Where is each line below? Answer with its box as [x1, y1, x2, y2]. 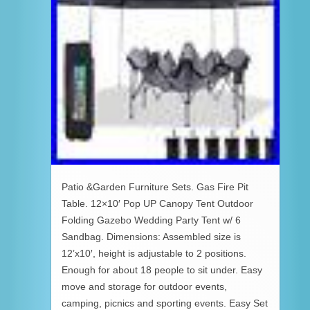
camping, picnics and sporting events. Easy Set [62, 298, 268, 309]
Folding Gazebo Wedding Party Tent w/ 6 [62, 215, 241, 226]
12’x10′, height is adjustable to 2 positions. [62, 248, 246, 259]
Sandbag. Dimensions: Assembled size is [62, 231, 241, 242]
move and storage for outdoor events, [62, 281, 227, 292]
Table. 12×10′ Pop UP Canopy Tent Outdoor [62, 198, 253, 209]
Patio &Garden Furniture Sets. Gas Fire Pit [62, 181, 248, 192]
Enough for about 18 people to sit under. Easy [62, 264, 262, 275]
